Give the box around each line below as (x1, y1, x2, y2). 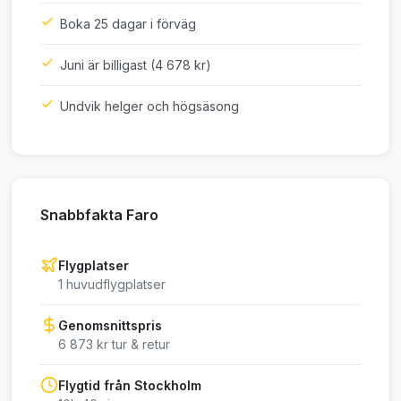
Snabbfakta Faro (40, 206, 158, 225)
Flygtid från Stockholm (58, 378, 201, 394)
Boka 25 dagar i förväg (60, 16, 196, 32)
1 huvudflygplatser (58, 277, 166, 293)
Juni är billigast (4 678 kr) (60, 57, 211, 73)
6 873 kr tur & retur (58, 337, 170, 353)
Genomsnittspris (58, 318, 162, 334)
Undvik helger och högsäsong (60, 98, 239, 115)
